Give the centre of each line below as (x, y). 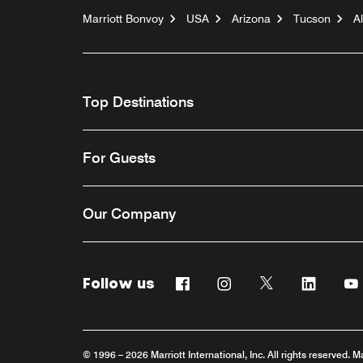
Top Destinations (138, 102)
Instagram (262, 282)
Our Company (129, 214)
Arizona (251, 19)
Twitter (294, 282)
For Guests (119, 158)
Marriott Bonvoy (123, 19)
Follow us (119, 284)
